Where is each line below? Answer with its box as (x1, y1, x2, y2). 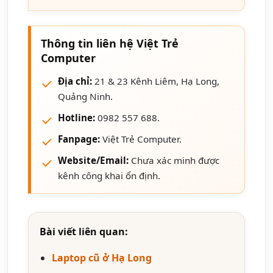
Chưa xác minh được (129, 154, 219, 166)
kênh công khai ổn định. (58, 169, 160, 182)
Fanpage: (58, 132, 100, 145)
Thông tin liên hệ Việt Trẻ (41, 35, 179, 51)
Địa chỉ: (58, 74, 92, 87)
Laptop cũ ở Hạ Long (52, 250, 152, 264)
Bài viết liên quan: (40, 224, 128, 238)
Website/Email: (58, 154, 129, 166)
